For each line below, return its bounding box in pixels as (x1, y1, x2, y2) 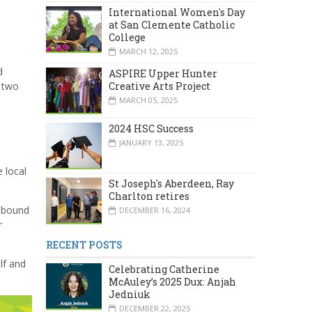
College (109, 30, 146, 44)
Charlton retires (109, 189, 189, 203)
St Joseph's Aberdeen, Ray (109, 177, 234, 191)
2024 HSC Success (109, 121, 194, 135)
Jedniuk (109, 288, 150, 302)
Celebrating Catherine (109, 263, 219, 276)
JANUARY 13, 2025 (119, 136, 183, 148)
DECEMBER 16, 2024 (119, 205, 190, 216)
